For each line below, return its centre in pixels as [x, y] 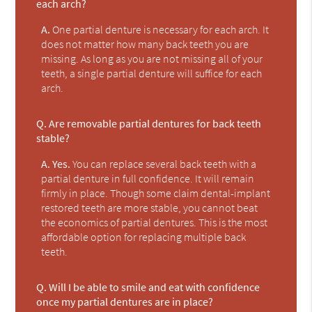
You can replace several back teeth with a [164, 163]
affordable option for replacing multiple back [144, 236]
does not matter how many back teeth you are [145, 44]
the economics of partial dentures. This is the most [155, 222]
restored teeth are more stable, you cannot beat [150, 207]
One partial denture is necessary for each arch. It [160, 29]
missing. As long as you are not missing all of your [152, 58]
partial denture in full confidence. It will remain [148, 178]
